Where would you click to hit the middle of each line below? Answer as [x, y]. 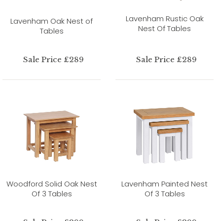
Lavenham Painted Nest [165, 184]
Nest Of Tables [165, 28]
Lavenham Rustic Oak [165, 18]
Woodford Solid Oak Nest [52, 184]
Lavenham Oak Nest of [52, 21]
